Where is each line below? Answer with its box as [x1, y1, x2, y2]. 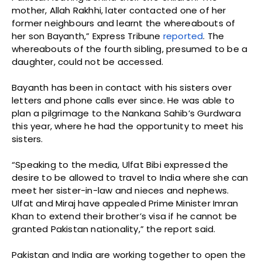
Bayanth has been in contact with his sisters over [12, 81, 232, 94]
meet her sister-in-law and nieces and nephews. [12, 184, 229, 197]
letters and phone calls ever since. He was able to [12, 94, 235, 107]
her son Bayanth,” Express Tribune [12, 30, 163, 43]
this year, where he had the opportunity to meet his [12, 120, 244, 133]
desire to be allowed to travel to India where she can [12, 171, 249, 184]
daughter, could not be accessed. [12, 56, 164, 68]
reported [163, 30, 204, 43]
